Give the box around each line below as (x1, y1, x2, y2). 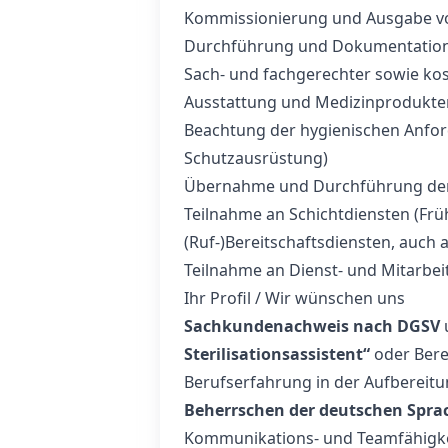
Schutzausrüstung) (184, 147, 328, 169)
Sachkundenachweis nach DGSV (184, 315, 440, 337)
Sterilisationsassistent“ (184, 343, 370, 365)
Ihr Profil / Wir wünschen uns (184, 287, 405, 309)
